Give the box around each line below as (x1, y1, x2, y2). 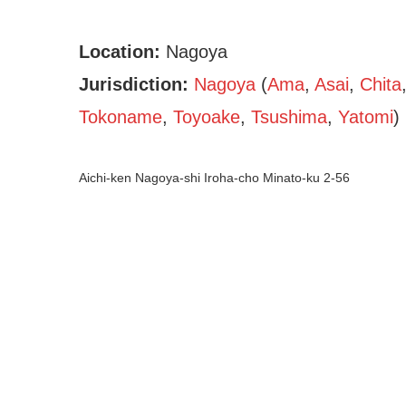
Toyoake (173, 107, 240, 127)
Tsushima (251, 107, 327, 127)
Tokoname (79, 107, 162, 127)
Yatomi (338, 107, 393, 127)
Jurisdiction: (79, 74, 194, 94)
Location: (79, 42, 166, 62)
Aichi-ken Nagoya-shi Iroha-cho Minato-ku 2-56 (79, 170, 350, 185)
